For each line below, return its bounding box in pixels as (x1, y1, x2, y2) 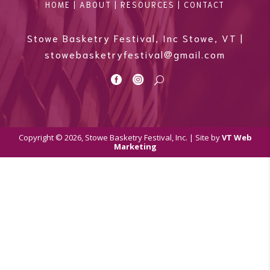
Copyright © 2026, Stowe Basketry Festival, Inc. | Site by (18, 131, 222, 143)
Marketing (113, 140, 157, 152)
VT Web (221, 131, 252, 143)
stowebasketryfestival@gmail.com (45, 48, 225, 61)
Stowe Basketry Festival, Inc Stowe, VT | (27, 31, 243, 45)
